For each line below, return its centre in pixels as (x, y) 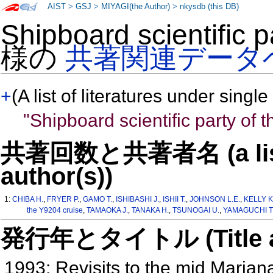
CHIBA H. (28, 200)
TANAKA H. (150, 211)
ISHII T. (175, 200)
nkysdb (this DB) (210, 7)
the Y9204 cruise (55, 211)
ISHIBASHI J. (138, 200)
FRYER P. (63, 200)
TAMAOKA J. (107, 211)
